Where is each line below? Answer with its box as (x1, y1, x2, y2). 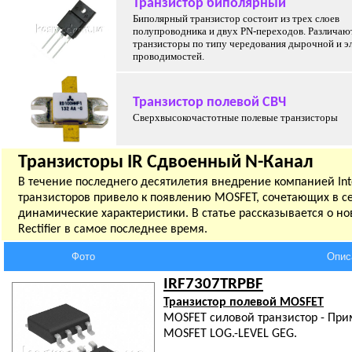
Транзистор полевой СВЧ (133, 95, 286, 110)
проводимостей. (133, 50, 204, 62)
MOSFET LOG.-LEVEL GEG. (163, 328, 297, 340)
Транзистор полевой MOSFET (163, 296, 324, 309)
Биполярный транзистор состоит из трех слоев (133, 13, 339, 24)
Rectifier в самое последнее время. (18, 223, 207, 236)
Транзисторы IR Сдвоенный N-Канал (18, 153, 313, 172)
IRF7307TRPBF (163, 276, 263, 292)
